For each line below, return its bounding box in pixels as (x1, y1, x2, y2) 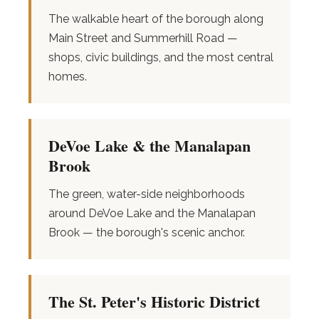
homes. (48, 70, 87, 83)
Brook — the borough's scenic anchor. (48, 226, 245, 239)
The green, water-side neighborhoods (48, 187, 245, 201)
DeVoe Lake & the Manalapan (48, 134, 251, 157)
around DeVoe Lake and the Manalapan (48, 206, 256, 220)
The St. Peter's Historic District (48, 290, 260, 313)
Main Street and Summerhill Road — (48, 31, 238, 45)
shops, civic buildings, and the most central (48, 51, 273, 64)
